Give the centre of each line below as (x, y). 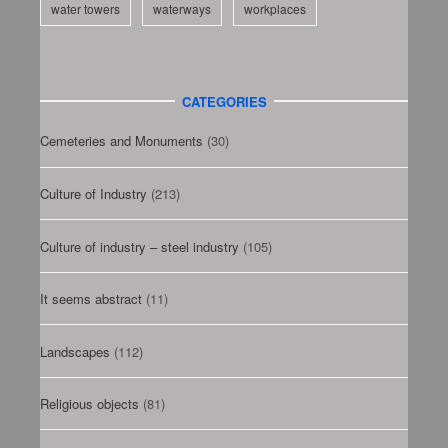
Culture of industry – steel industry (139, 246)
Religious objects (89, 403)
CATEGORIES (224, 101)
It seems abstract (91, 298)
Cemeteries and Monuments (121, 141)
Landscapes (75, 351)
